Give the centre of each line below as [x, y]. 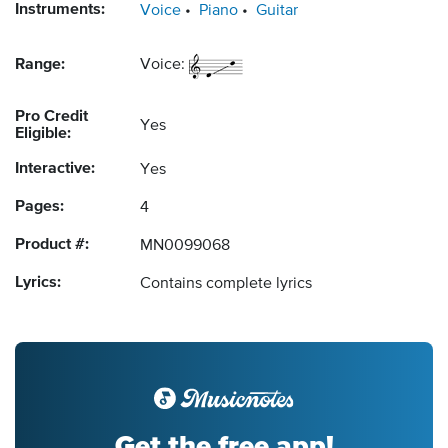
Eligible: [43, 134]
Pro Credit [51, 117]
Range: [40, 65]
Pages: [39, 207]
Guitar [277, 11]
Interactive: [55, 169]
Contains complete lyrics [226, 284]
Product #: [52, 245]
